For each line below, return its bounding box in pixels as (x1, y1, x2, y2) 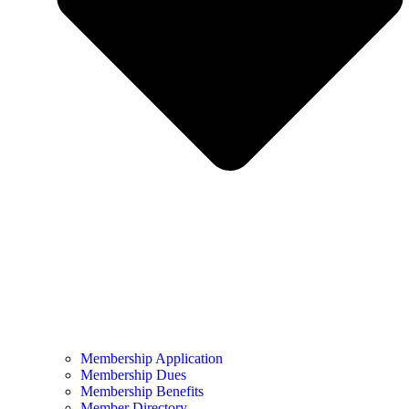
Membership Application (80, 351, 223, 367)
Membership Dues (80, 367, 186, 383)
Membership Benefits (80, 383, 204, 400)
